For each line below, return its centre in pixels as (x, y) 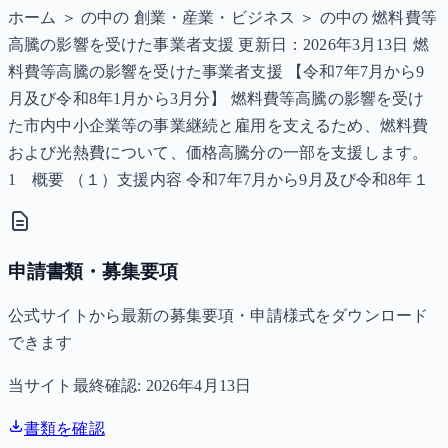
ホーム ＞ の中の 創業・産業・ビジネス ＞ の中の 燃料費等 (222, 18)
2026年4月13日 (198, 385)
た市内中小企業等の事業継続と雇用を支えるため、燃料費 (218, 126)
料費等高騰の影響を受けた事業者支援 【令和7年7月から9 (216, 72)
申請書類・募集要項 (93, 272)
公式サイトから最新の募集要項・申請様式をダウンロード (218, 315)
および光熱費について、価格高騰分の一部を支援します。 (218, 153)
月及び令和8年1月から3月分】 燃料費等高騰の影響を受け (216, 99)
